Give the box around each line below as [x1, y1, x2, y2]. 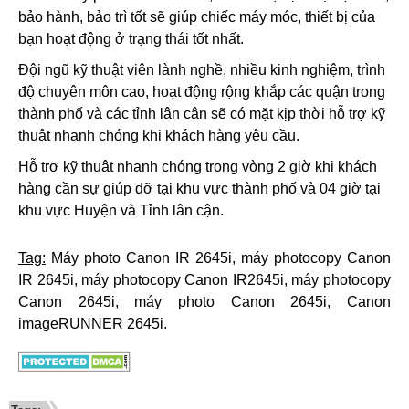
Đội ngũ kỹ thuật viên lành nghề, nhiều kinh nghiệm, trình [18, 62, 385, 78]
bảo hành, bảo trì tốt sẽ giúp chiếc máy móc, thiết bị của [18, 9, 375, 25]
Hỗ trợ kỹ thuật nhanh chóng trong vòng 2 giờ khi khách [18, 159, 377, 174]
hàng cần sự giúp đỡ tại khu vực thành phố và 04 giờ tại [18, 181, 381, 196]
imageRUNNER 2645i [18, 316, 163, 331]
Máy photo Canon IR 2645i [51, 250, 232, 266]
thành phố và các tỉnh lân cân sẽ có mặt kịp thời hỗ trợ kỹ [18, 106, 385, 121]
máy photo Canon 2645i [134, 294, 328, 309]
